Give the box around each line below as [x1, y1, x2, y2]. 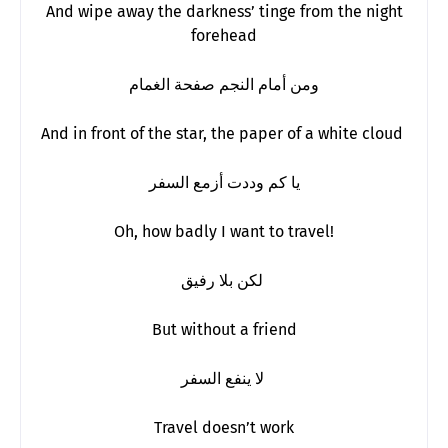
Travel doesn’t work [154, 417, 294, 437]
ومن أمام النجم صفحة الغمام [129, 74, 319, 94]
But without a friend [151, 319, 297, 339]
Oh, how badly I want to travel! [114, 221, 334, 241]
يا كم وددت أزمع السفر [148, 172, 300, 192]
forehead [191, 25, 257, 45]
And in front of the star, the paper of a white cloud [41, 123, 407, 143]
